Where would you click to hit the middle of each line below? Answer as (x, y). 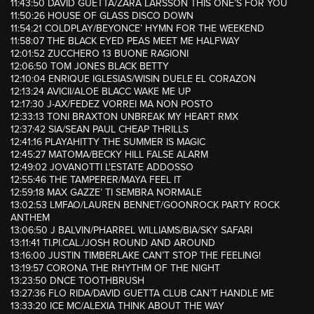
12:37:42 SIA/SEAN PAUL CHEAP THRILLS (100, 130)
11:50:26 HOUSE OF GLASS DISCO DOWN (102, 16)
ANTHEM (30, 218)
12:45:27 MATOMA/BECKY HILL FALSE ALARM (109, 155)
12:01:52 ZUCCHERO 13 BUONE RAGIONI (100, 54)
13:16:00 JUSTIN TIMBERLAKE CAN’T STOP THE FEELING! (136, 256)
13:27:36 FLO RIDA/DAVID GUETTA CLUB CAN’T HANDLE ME (142, 294)
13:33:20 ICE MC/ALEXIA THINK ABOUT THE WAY (117, 306)
